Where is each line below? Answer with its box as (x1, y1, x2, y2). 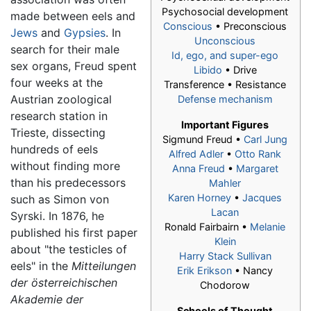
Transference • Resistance (164, 78, 286, 91)
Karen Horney (168, 192, 231, 204)
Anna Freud (171, 162, 225, 175)
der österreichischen (10, 276, 117, 290)
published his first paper (10, 226, 137, 240)
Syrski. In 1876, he (10, 209, 104, 224)
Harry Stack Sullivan (178, 250, 271, 262)
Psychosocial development (162, 6, 288, 18)
